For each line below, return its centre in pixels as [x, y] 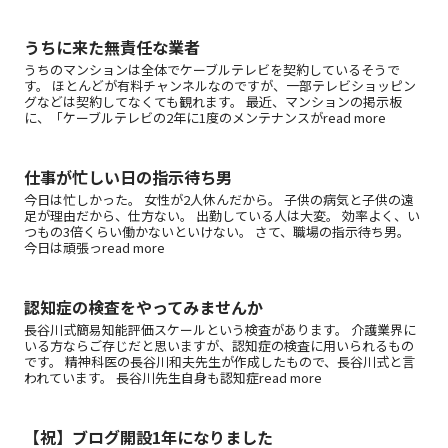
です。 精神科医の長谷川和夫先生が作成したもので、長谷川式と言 [219, 362]
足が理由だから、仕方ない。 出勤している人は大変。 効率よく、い [222, 215]
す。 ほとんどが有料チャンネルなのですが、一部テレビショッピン [220, 85]
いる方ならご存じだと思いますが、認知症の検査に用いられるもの [219, 346]
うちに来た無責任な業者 [112, 46]
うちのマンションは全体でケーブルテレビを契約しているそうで [212, 69]
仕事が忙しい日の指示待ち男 [128, 176]
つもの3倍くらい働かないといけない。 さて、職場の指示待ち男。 [217, 231]
